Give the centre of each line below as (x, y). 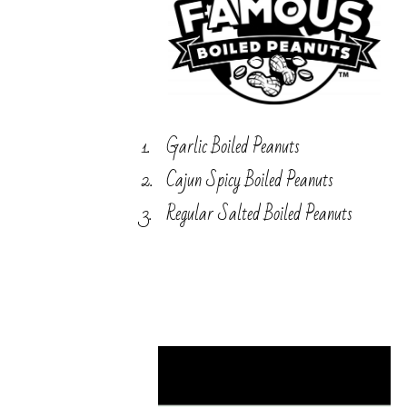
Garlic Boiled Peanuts (233, 147)
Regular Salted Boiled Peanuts (259, 214)
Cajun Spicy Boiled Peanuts (250, 181)
